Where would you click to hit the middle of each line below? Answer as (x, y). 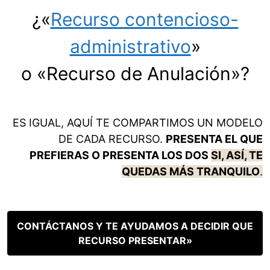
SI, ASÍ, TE (237, 155)
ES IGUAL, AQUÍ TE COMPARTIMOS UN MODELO (138, 123)
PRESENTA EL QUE (214, 139)
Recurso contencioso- (144, 20)
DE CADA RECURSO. (112, 139)
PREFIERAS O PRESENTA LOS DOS (120, 155)
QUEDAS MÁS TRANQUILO (191, 172)
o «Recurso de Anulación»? (135, 74)
